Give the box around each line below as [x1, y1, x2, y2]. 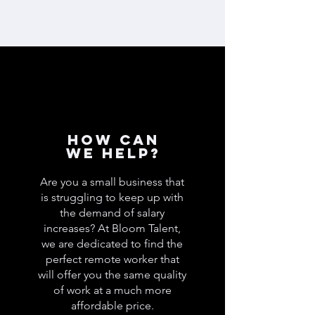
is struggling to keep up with [41, 191, 184, 204]
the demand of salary [60, 206, 165, 219]
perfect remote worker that [45, 252, 179, 266]
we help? [65, 144, 161, 162]
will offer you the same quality [38, 268, 186, 281]
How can [67, 131, 160, 148]
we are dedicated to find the [41, 237, 183, 250]
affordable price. [70, 299, 154, 312]
